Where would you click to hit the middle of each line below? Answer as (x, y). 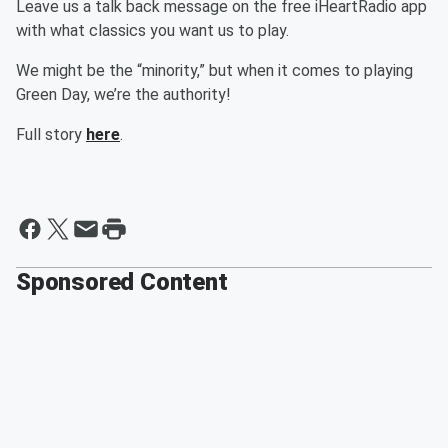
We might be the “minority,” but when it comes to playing (214, 70)
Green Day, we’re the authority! (123, 94)
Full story (51, 134)
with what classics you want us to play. (152, 30)
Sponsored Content (122, 282)
